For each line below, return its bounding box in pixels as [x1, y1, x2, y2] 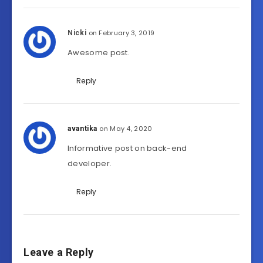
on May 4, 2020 [99, 124, 153, 134]
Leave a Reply [23, 246, 94, 259]
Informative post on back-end [68, 143, 187, 154]
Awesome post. [68, 47, 130, 59]
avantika [68, 124, 97, 133]
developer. [68, 158, 112, 170]
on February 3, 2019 [88, 28, 155, 38]
